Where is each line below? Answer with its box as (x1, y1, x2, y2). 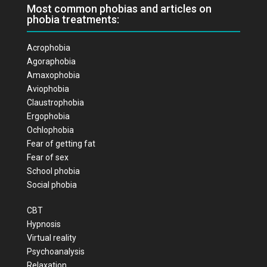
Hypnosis (26, 219, 61, 229)
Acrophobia (26, 42, 70, 52)
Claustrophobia (26, 97, 84, 107)
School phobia (26, 166, 80, 176)
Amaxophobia (26, 70, 80, 80)
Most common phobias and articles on (26, 2, 212, 15)
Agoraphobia (26, 56, 76, 66)
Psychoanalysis (26, 246, 85, 256)
